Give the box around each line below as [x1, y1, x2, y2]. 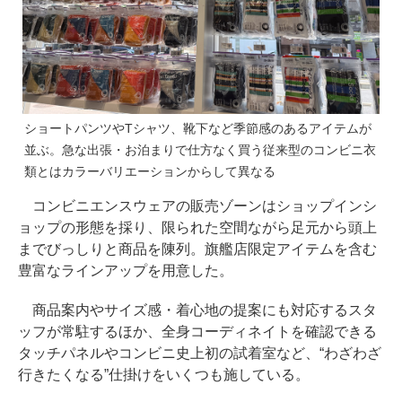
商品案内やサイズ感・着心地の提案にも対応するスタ [18, 301, 377, 318]
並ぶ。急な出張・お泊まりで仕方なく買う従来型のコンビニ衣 [24, 142, 376, 157]
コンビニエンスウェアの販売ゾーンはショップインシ [18, 197, 377, 214]
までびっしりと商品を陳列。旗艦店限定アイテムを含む [18, 240, 377, 257]
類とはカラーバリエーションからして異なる [24, 163, 275, 179]
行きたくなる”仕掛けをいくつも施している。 [18, 366, 310, 382]
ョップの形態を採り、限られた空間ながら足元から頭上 [18, 219, 377, 235]
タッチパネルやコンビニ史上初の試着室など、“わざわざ [18, 345, 381, 361]
